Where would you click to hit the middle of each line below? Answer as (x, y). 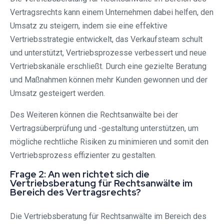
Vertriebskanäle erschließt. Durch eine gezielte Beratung (108, 66)
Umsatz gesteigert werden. (57, 93)
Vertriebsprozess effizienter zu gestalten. (83, 155)
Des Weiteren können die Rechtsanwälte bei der (94, 114)
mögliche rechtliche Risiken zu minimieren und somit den (109, 141)
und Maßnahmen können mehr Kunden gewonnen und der (109, 79)
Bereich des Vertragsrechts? (75, 192)
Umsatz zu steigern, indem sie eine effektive (89, 25)
